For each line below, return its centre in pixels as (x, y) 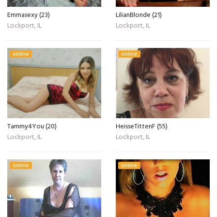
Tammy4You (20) (32, 127)
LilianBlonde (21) (139, 15)
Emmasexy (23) (29, 15)
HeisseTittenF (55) (142, 127)
